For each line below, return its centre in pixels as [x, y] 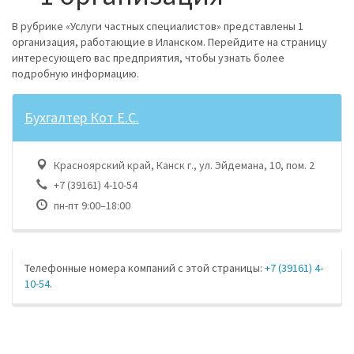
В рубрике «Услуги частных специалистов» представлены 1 [158, 26]
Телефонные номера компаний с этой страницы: [145, 267]
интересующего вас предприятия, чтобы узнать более [148, 57]
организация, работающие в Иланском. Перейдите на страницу [169, 41]
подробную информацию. [75, 73]
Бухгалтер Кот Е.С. [82, 117]
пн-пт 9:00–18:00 [91, 205]
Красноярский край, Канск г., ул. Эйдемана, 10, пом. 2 [183, 165]
